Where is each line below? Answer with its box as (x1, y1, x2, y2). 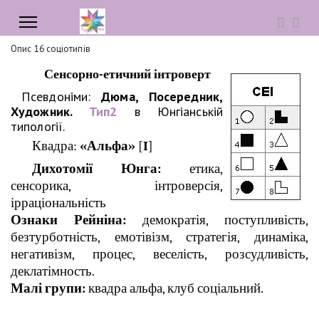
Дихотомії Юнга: (32, 160, 161, 177)
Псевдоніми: (11, 88, 102, 105)
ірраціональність (11, 194, 106, 211)
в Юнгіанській (117, 103, 223, 120)
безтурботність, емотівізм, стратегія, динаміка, (11, 229, 308, 245)
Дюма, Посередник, (101, 88, 223, 105)
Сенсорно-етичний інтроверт (44, 67, 211, 82)
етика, (161, 160, 223, 177)
